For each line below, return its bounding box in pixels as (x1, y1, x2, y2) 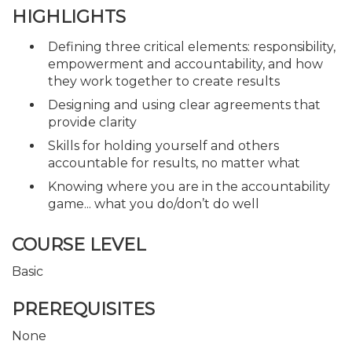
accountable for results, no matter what (48, 155, 300, 170)
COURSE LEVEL (12, 234, 145, 255)
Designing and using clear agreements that (48, 97, 321, 112)
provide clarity (48, 114, 137, 130)
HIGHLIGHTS (12, 5, 126, 27)
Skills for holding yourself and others (48, 137, 279, 153)
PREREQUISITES (12, 298, 155, 320)
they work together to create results (48, 73, 280, 89)
